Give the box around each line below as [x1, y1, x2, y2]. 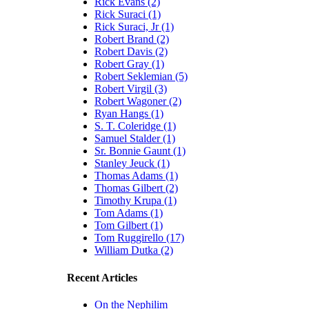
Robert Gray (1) [94, 58, 164, 70]
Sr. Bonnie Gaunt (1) [94, 145, 186, 157]
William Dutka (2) [94, 244, 173, 257]
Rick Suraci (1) [94, 8, 161, 21]
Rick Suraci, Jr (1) [94, 21, 174, 33]
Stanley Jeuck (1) [94, 157, 170, 170]
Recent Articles [67, 271, 137, 283]
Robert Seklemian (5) [94, 70, 188, 83]
